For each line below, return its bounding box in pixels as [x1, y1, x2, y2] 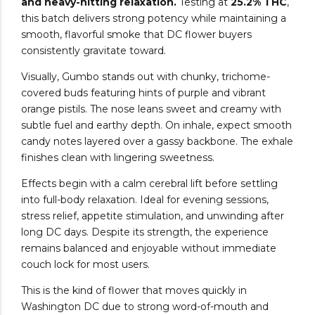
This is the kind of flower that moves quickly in [21, 284, 247, 297]
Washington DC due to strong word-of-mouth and [21, 300, 269, 314]
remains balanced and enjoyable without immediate [21, 242, 276, 255]
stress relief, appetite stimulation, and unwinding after [21, 210, 284, 223]
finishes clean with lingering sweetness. [21, 151, 214, 165]
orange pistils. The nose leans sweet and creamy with [21, 103, 281, 116]
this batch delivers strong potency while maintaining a [21, 12, 286, 25]
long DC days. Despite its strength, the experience [21, 226, 269, 239]
